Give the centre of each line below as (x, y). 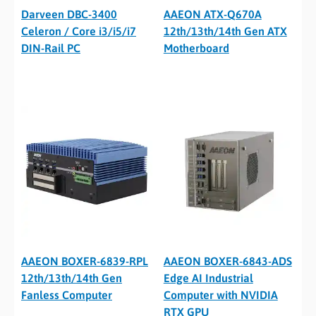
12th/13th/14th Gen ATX (225, 31)
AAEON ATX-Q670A (212, 14)
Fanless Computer (67, 295)
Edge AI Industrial (208, 278)
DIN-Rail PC (51, 48)
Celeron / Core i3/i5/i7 (79, 31)
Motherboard (196, 48)
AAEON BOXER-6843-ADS (227, 261)
